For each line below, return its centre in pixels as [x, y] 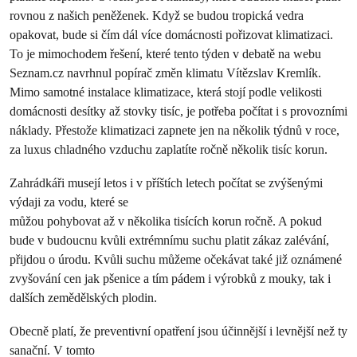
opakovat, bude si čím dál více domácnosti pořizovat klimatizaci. [171, 35]
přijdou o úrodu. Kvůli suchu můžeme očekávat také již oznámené [176, 259]
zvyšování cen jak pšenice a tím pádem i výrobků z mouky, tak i [170, 279]
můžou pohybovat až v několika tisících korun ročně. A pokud [166, 221]
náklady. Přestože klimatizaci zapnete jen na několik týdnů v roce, [175, 130]
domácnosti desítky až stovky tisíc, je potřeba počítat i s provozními [178, 111]
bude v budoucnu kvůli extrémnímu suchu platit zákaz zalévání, [169, 240]
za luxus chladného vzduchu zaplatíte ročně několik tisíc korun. [169, 149]
